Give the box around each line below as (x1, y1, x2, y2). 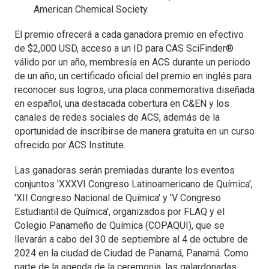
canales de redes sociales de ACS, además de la (14, 111, 220, 123)
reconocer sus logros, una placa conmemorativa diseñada (14, 83, 255, 95)
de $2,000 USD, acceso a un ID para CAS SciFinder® (14, 42, 234, 54)
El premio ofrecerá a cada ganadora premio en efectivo (14, 28, 244, 40)
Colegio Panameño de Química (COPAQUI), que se (14, 220, 225, 232)
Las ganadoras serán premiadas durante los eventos (14, 165, 235, 177)
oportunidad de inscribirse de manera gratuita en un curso (14, 125, 255, 137)
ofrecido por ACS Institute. (14, 139, 125, 151)
